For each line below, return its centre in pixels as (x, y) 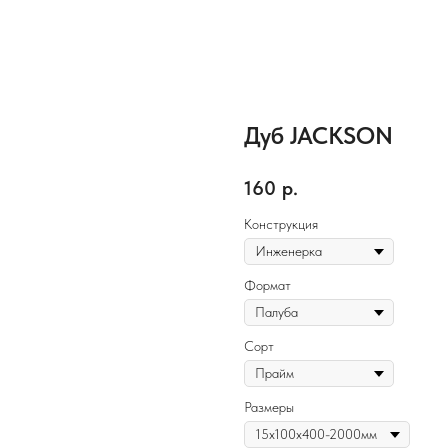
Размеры (269, 407)
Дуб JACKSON (318, 135)
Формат (267, 285)
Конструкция (281, 224)
